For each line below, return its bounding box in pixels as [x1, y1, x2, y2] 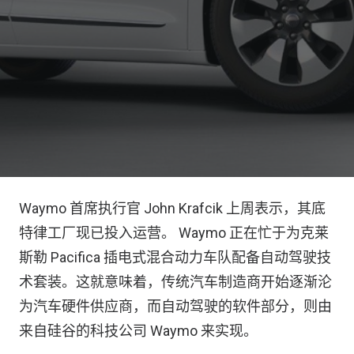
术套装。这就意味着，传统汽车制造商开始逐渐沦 [19, 273, 332, 290]
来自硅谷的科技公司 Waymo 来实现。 [19, 322, 258, 339]
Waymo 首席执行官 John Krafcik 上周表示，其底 [19, 200, 326, 217]
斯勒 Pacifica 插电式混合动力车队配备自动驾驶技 [19, 249, 331, 265]
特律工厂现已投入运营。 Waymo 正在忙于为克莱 [19, 224, 329, 241]
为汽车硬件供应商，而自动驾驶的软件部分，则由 [19, 298, 332, 314]
